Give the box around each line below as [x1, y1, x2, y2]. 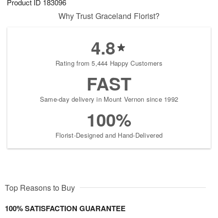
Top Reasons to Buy [5, 182, 75, 194]
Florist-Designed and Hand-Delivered [55, 130, 163, 140]
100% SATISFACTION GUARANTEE [5, 203, 126, 214]
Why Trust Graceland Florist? [58, 10, 160, 22]
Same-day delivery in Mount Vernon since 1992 [39, 94, 179, 104]
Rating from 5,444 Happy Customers [55, 58, 163, 68]
